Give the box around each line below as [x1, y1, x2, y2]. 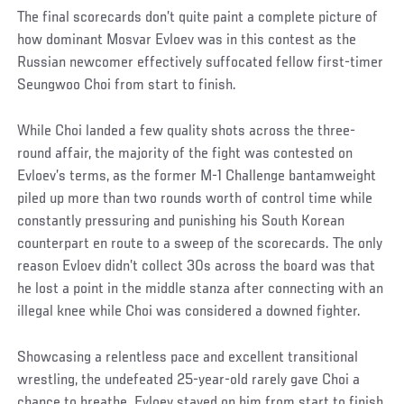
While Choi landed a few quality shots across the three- [17, 123, 356, 140]
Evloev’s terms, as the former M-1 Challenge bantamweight [17, 168, 377, 185]
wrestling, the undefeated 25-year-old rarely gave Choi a [17, 372, 361, 389]
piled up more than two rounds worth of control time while [17, 190, 373, 207]
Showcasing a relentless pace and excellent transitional [17, 349, 359, 366]
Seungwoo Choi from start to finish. [17, 77, 237, 94]
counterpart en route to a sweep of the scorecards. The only [17, 235, 383, 252]
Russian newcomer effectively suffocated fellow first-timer [17, 54, 384, 71]
